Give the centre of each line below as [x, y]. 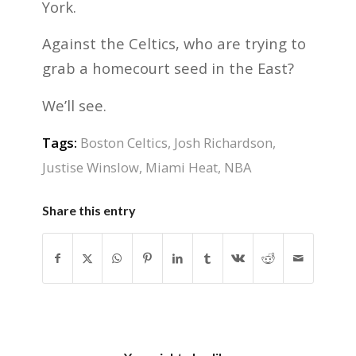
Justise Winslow [90, 167]
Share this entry [89, 210]
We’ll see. [74, 105]
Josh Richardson [223, 142]
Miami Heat [181, 167]
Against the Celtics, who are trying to [174, 44]
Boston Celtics [124, 142]
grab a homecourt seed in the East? [168, 68]
